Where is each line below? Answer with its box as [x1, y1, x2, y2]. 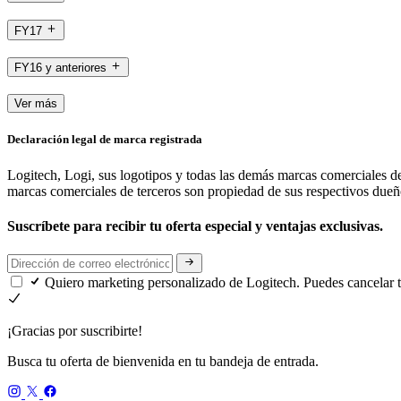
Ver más [14, 97, 57, 111]
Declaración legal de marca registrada [7, 132, 202, 147]
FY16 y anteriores [14, 61, 107, 75]
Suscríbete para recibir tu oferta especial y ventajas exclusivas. [7, 218, 387, 234]
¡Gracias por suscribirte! [7, 323, 142, 339]
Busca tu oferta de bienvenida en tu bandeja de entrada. [7, 354, 319, 370]
